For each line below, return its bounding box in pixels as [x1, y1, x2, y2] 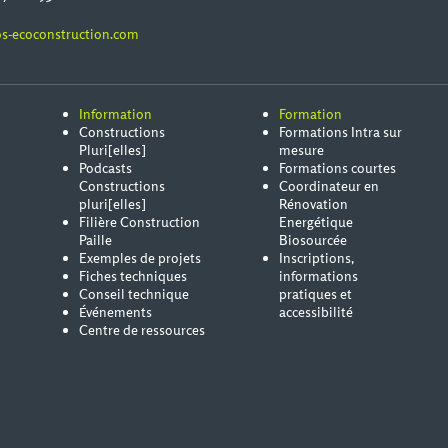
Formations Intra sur [279, 123, 402, 141]
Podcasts [79, 159, 132, 177]
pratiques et [279, 285, 352, 303]
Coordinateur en [279, 177, 379, 195]
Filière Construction [79, 213, 200, 231]
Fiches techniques [79, 267, 187, 285]
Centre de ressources [79, 321, 205, 339]
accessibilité [279, 303, 353, 321]
